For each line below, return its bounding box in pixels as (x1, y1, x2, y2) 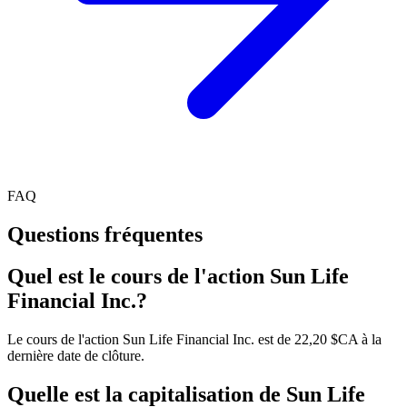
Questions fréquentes (7, 222, 203, 246)
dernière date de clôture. (7, 348, 144, 364)
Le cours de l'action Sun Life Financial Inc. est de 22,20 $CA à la (7, 332, 382, 348)
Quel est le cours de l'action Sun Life (7, 264, 349, 289)
